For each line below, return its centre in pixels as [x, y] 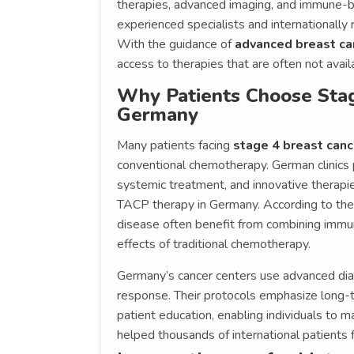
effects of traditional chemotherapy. [214, 244]
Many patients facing [175, 145]
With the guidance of [176, 44]
